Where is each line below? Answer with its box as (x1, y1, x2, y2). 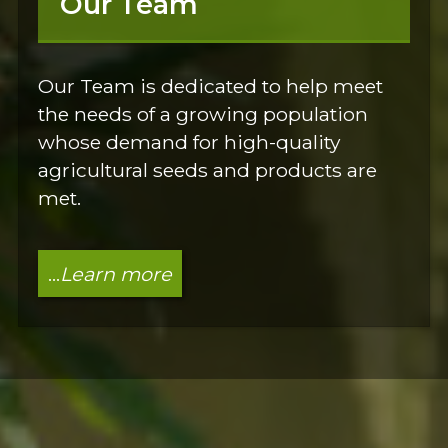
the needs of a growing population (38, 101, 369, 126)
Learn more (59, 261, 172, 286)
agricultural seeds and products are (38, 157, 378, 182)
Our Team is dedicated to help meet (38, 73, 384, 98)
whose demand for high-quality (38, 129, 341, 154)
